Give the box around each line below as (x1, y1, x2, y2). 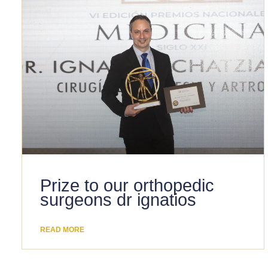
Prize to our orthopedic (39, 176, 214, 196)
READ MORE (39, 226, 84, 234)
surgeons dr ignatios (39, 190, 196, 210)
